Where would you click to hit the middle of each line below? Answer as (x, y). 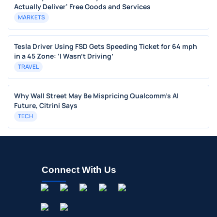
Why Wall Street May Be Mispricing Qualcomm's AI (96, 96)
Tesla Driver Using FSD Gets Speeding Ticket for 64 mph (106, 46)
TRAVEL (28, 67)
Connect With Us (79, 170)
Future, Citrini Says (46, 105)
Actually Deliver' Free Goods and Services (82, 7)
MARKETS (31, 17)
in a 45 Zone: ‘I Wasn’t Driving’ (64, 56)
